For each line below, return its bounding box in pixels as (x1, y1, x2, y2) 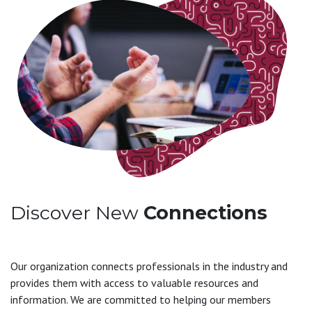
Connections (143, 201, 267, 224)
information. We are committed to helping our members (10, 292, 271, 306)
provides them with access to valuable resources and (10, 275, 258, 290)
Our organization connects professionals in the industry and (10, 258, 288, 273)
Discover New (10, 201, 143, 224)
